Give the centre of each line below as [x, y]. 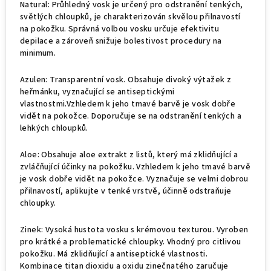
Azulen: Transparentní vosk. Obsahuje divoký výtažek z [126, 80]
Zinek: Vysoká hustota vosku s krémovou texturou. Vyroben [134, 230]
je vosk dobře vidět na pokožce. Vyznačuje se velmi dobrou [134, 179]
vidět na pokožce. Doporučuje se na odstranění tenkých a [131, 116]
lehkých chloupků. [54, 128]
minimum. [38, 53]
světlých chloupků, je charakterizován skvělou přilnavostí [130, 17]
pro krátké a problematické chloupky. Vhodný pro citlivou [131, 242]
